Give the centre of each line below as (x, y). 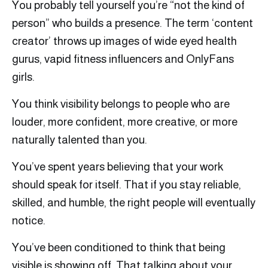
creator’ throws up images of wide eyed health (124, 41)
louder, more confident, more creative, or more (125, 122)
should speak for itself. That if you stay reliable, (127, 185)
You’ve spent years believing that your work (118, 167)
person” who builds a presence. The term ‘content (133, 23)
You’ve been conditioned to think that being (119, 248)
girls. (23, 77)
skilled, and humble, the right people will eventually (134, 203)
